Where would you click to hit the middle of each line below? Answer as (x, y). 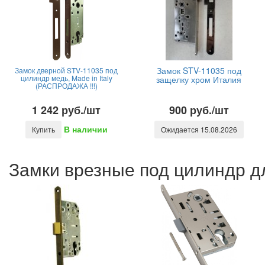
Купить (43, 129)
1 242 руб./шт (66, 110)
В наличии (85, 129)
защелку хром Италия (199, 79)
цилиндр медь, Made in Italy (66, 78)
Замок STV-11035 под (199, 70)
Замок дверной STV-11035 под (66, 70)
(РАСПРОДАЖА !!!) (66, 85)
